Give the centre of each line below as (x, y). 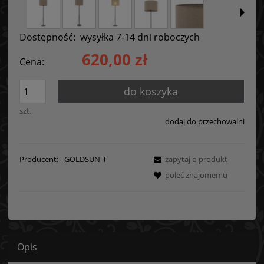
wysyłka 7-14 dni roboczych (140, 37)
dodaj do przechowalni (205, 122)
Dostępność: (47, 37)
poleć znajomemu (196, 175)
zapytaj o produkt (196, 159)
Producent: (40, 159)
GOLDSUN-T (85, 159)
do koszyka (151, 92)
